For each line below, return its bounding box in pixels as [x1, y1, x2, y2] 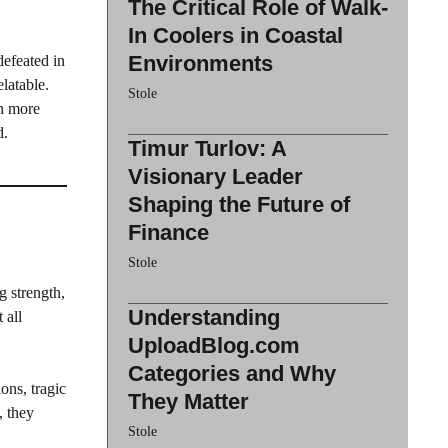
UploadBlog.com [128, 332, 300, 358]
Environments [128, 50, 273, 76]
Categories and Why [128, 360, 336, 386]
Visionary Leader [128, 163, 303, 189]
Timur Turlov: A [128, 135, 286, 161]
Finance [128, 219, 209, 245]
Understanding [128, 304, 280, 330]
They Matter [128, 388, 249, 414]
